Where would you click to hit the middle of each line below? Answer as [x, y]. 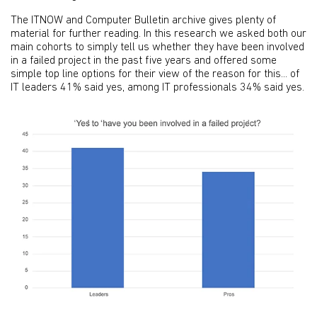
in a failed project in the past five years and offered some [144, 61]
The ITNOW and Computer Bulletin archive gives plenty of [143, 21]
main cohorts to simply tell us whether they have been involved [157, 47]
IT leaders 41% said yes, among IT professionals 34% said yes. [157, 88]
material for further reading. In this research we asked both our [158, 34]
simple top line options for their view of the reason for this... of [155, 74]
